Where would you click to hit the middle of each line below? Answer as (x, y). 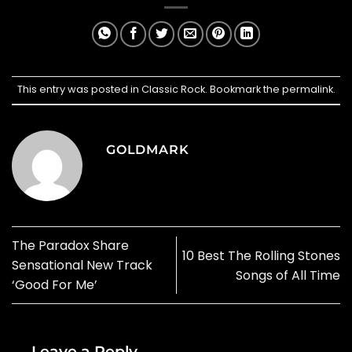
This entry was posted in (79, 90)
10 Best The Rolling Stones (261, 255)
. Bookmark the (243, 90)
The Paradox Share (70, 246)
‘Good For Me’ (55, 285)
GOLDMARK (148, 149)
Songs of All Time (288, 275)
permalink (307, 90)
